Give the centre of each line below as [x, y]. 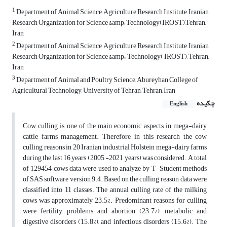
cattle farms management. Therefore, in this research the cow [115, 137]
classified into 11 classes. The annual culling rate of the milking [115, 190]
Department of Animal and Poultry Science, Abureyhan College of [107, 80]
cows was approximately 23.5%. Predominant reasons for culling [115, 201]
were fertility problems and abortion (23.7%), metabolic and [115, 211]
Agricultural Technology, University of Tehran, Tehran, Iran [94, 91]
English [179, 104]
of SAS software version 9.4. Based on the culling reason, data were [115, 179]
